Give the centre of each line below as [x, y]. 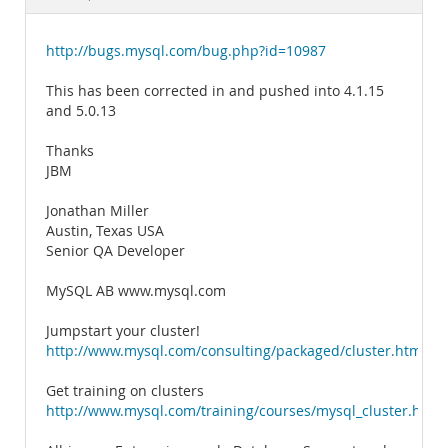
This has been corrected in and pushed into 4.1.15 [215, 91]
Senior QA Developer [115, 251]
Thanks [70, 151]
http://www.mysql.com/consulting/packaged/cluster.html [236, 351]
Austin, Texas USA [105, 231]
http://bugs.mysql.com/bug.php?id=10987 [186, 51]
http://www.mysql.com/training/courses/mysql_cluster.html [244, 411]
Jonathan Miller [97, 211]
